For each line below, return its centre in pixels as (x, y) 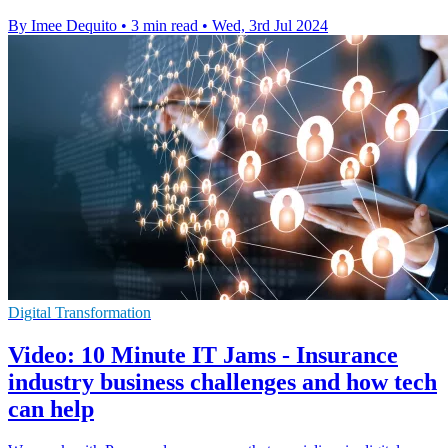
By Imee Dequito (62, 25)
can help (51, 408)
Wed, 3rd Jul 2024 (270, 25)
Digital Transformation (79, 312)
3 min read (164, 25)
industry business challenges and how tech (222, 381)
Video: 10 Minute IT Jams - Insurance (203, 354)
